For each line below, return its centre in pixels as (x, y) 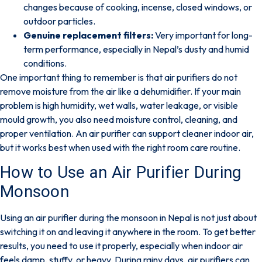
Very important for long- (203, 35)
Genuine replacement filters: (88, 35)
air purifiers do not (201, 77)
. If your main (216, 91)
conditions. (45, 63)
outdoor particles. (59, 21)
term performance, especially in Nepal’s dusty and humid (136, 49)
